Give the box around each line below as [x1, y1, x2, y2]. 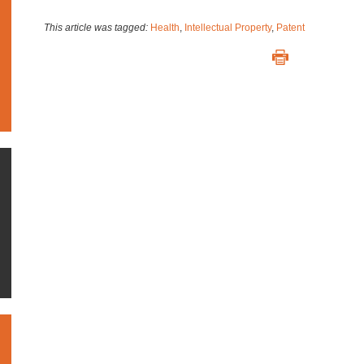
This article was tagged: [44, 22, 150, 33]
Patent [276, 22, 305, 33]
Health [150, 22, 180, 33]
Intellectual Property [184, 22, 271, 33]
